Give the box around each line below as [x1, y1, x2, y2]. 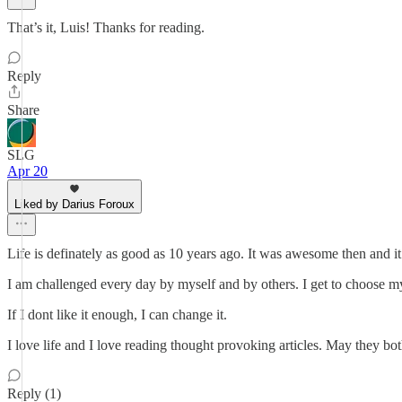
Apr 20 [7, 163, 48, 179]
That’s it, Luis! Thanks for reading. [7, 20, 205, 35]
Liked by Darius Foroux [14, 197, 135, 211]
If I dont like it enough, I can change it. [7, 307, 227, 322]
